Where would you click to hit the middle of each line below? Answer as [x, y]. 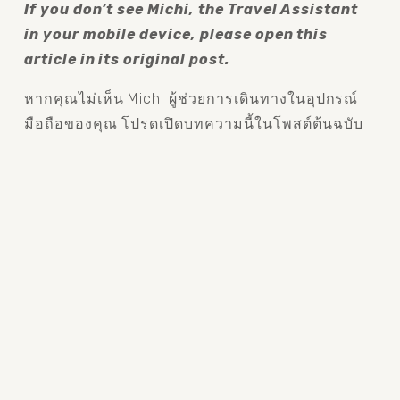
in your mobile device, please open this [176, 34]
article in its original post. [127, 59]
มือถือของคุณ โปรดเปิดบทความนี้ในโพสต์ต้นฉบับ [193, 123]
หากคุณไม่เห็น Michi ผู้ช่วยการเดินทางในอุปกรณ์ [191, 98]
